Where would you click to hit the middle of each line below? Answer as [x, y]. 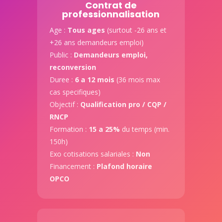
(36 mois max [137, 80]
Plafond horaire [124, 166]
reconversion [73, 67]
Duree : [62, 80]
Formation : [69, 129]
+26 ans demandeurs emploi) [96, 43]
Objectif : [65, 105]
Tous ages [86, 30]
